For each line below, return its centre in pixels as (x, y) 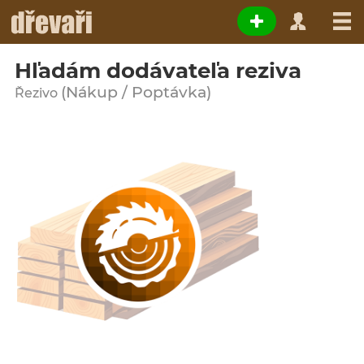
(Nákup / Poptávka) (136, 92)
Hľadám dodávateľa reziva (158, 71)
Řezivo (38, 93)
